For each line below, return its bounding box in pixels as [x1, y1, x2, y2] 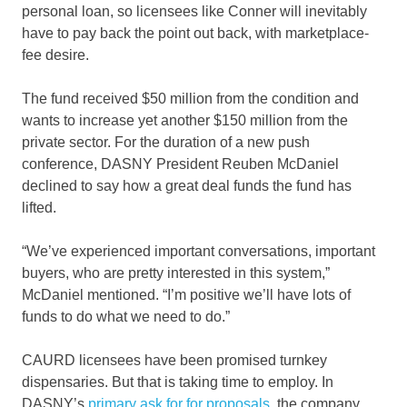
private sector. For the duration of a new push [22, 134, 310, 150]
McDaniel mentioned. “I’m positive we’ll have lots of [22, 286, 351, 303]
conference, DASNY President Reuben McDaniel [22, 155, 339, 172]
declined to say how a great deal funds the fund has [22, 177, 352, 194]
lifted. [22, 199, 56, 215]
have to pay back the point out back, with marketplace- [22, 25, 369, 41]
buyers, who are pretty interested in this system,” [22, 264, 330, 281]
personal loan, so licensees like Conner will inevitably [22, 3, 367, 19]
